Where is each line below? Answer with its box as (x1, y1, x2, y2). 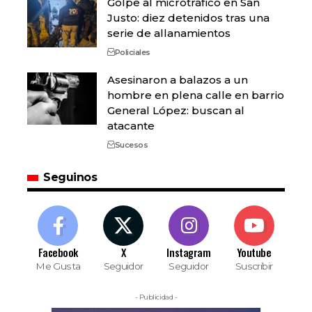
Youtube (236, 244, 272, 260)
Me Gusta (36, 260, 81, 272)
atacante (107, 119, 155, 133)
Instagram (166, 244, 211, 260)
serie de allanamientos (107, 26, 231, 40)
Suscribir (235, 260, 273, 272)
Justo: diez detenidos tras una (107, 11, 270, 25)
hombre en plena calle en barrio (107, 88, 284, 102)
